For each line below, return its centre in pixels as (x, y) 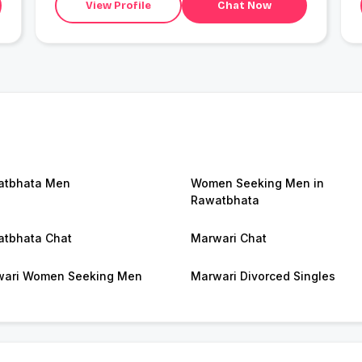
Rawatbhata (225, 200)
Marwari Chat (229, 238)
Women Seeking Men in (257, 183)
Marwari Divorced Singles (263, 276)
